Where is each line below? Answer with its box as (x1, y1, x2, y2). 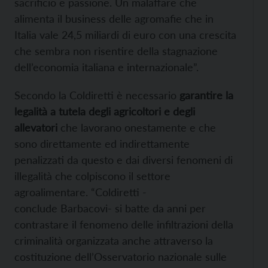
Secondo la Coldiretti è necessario (14, 88, 179, 102)
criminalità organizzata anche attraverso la (14, 233, 213, 247)
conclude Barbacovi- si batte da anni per (14, 201, 206, 215)
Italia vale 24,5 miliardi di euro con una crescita (14, 28, 236, 41)
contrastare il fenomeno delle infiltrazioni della (14, 217, 233, 231)
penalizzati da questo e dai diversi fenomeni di (14, 153, 233, 166)
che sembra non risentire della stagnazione (14, 44, 218, 57)
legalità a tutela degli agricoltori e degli (14, 104, 195, 118)
